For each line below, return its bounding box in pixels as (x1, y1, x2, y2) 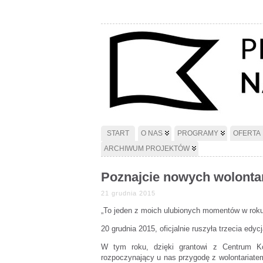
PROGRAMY (177, 129, 218, 137)
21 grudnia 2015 (101, 190, 156, 197)
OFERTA (233, 129, 261, 137)
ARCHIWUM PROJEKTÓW (104, 144, 190, 153)
